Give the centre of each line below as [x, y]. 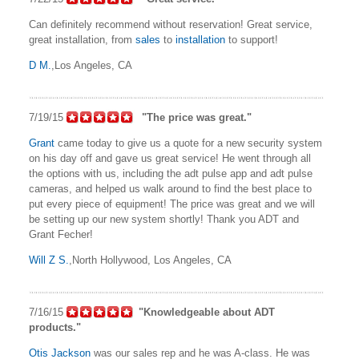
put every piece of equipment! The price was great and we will [172, 204]
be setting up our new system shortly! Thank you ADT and [164, 220]
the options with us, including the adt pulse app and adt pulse [171, 174]
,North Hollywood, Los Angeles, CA [150, 260]
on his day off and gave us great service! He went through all [170, 159]
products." [55, 328]
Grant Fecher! [61, 235]
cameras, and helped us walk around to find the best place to [170, 189]
